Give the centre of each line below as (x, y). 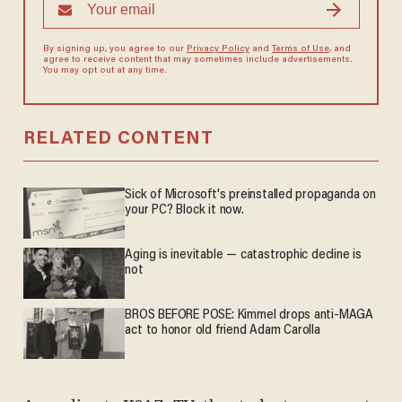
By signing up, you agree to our (114, 50)
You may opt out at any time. (105, 71)
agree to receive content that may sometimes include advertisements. (197, 61)
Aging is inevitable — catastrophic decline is (243, 256)
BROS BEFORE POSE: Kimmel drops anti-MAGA (249, 316)
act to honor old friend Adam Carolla (223, 331)
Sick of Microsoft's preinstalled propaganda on (250, 196)
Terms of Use (300, 50)
